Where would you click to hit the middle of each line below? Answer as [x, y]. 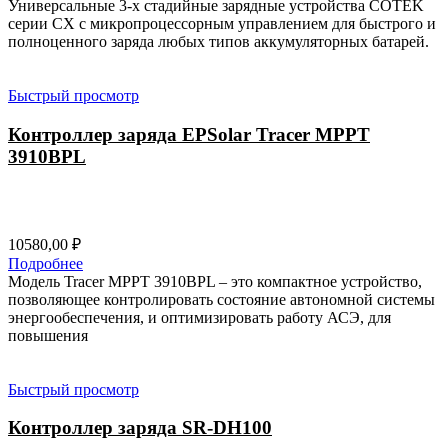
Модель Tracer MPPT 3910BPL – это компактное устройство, [215, 281]
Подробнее [45, 263]
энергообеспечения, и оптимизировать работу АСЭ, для [199, 317]
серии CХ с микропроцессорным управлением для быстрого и [222, 24]
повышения [48, 335]
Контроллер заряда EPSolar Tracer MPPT [189, 134]
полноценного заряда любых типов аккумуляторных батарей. [218, 42]
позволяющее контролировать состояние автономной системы [221, 299]
